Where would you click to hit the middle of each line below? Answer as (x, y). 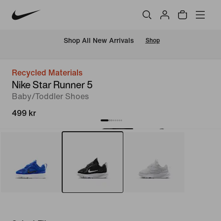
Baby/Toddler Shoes (50, 96)
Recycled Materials (47, 73)
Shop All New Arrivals (98, 41)
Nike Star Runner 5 (52, 85)
